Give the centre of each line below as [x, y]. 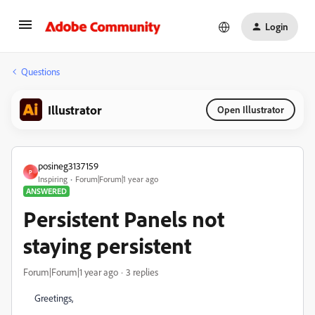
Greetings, [54, 298]
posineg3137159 [68, 166]
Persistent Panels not [124, 219]
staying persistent [107, 245]
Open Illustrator [251, 109]
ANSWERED [46, 191]
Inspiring [53, 179]
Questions [40, 71]
